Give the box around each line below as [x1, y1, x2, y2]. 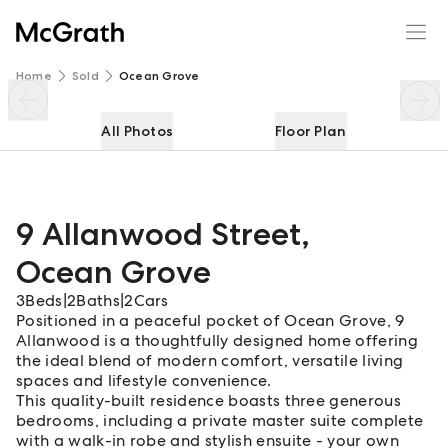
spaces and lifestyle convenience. [16, 370, 272, 391]
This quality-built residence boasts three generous [16, 390, 402, 411]
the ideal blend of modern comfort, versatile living [16, 350, 404, 371]
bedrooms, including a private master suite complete [16, 410, 424, 431]
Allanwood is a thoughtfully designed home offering [16, 330, 419, 351]
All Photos [101, 122, 174, 140]
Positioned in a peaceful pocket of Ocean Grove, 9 [16, 310, 405, 331]
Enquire [333, 10, 389, 28]
